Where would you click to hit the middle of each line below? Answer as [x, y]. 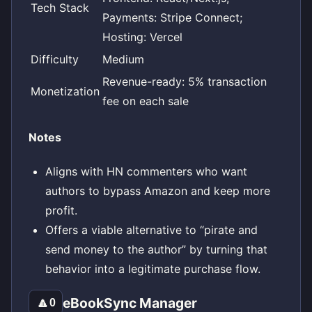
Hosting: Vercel [142, 37]
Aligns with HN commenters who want [146, 172]
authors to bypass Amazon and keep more [158, 191]
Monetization [65, 91]
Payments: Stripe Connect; [172, 17]
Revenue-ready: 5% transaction [185, 81]
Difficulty [55, 59]
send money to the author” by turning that [156, 250]
